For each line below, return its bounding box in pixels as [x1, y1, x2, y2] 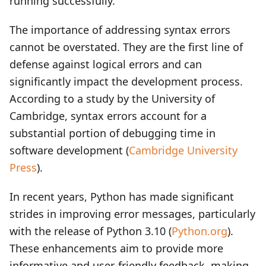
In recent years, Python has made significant [9, 189, 234, 204]
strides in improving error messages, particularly [9, 207, 255, 221]
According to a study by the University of [9, 91, 215, 106]
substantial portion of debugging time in [9, 126, 216, 140]
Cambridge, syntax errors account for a [9, 109, 207, 123]
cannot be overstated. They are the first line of [9, 40, 243, 54]
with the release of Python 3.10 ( [9, 224, 172, 238]
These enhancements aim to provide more [9, 241, 223, 255]
